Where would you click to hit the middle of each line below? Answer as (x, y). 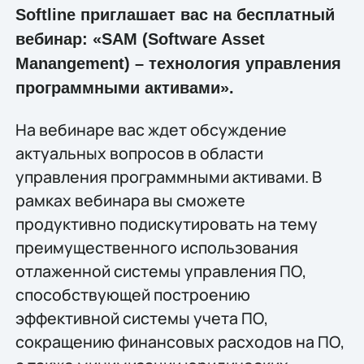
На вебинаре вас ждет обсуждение (151, 130)
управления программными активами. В (168, 177)
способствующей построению (132, 295)
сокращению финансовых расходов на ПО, (180, 342)
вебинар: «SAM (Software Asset (140, 39)
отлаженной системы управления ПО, (160, 271)
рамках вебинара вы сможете (130, 201)
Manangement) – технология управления (178, 63)
